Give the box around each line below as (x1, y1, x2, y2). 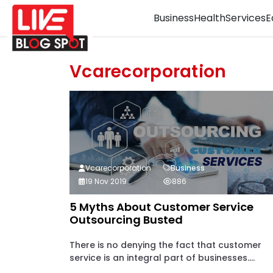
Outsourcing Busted (69, 212, 183, 227)
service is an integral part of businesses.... (69, 252, 255, 264)
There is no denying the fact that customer (69, 239, 261, 251)
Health (194, 11, 225, 25)
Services (225, 11, 266, 25)
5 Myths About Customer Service (69, 199, 253, 214)
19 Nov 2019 (85, 176, 127, 186)
